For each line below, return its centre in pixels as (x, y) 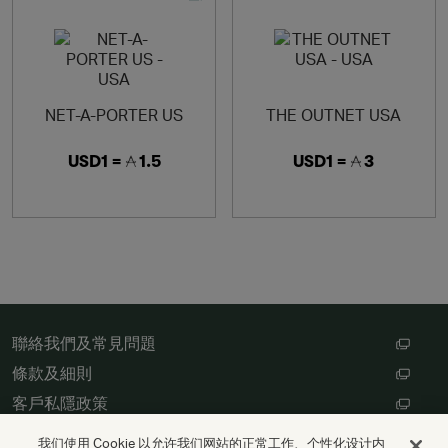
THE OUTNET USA (334, 114)
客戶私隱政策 (60, 404)
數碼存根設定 (60, 434)
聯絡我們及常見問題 (84, 344)
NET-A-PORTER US (114, 114)
